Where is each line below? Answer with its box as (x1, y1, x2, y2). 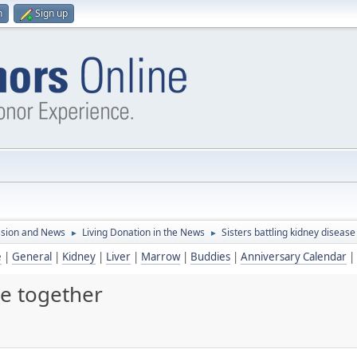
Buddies (190, 249, 230, 264)
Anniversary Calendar (241, 249, 347, 264)
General (12, 249, 52, 264)
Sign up (35, 6, 68, 20)
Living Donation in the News (82, 226, 205, 239)
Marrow (141, 249, 180, 264)
